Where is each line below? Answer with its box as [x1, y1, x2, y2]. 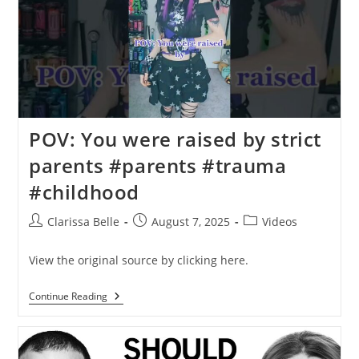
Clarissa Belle [46, 214, 119, 230]
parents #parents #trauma [28, 152, 287, 179]
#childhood [28, 179, 139, 206]
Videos [261, 214, 297, 230]
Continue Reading [28, 289, 107, 304]
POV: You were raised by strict [28, 126, 321, 153]
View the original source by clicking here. [28, 252, 248, 268]
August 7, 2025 [151, 214, 230, 230]
